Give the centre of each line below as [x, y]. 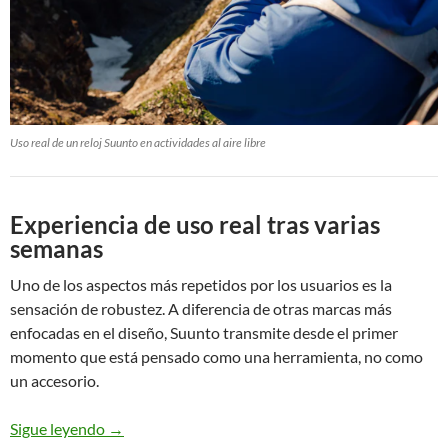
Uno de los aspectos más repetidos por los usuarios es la [201, 284]
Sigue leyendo [59, 428]
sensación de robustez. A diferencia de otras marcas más [201, 308]
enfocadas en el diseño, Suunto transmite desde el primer [204, 332]
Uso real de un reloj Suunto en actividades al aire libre [138, 142]
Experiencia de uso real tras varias [195, 224]
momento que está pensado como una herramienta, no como [216, 356]
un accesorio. [54, 380]
